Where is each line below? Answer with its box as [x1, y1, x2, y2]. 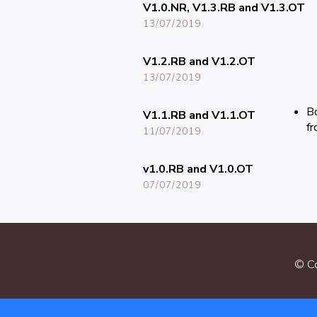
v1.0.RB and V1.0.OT [142, 161, 253, 178]
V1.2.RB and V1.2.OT [142, 54, 255, 70]
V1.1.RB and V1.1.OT [142, 108, 255, 124]
